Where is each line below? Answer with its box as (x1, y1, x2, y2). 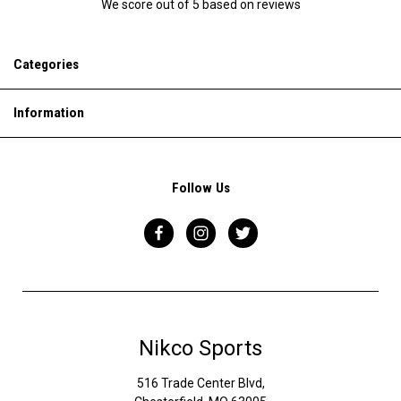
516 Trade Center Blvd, (136, 376, 265, 391)
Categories (13, 56, 79, 73)
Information (13, 105, 84, 122)
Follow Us (171, 180, 230, 197)
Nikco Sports (139, 336, 262, 362)
